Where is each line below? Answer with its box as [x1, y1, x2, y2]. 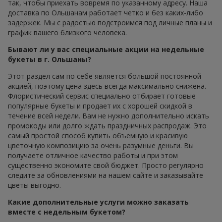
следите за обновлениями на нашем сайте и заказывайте [8, 170, 203, 180]
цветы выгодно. [8, 180, 61, 190]
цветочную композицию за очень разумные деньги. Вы [8, 140, 194, 150]
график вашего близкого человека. [8, 27, 127, 37]
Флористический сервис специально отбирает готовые [8, 91, 196, 101]
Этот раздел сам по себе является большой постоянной [8, 71, 201, 81]
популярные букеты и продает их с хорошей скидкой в [8, 101, 192, 111]
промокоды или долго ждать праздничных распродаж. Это [8, 120, 207, 130]
